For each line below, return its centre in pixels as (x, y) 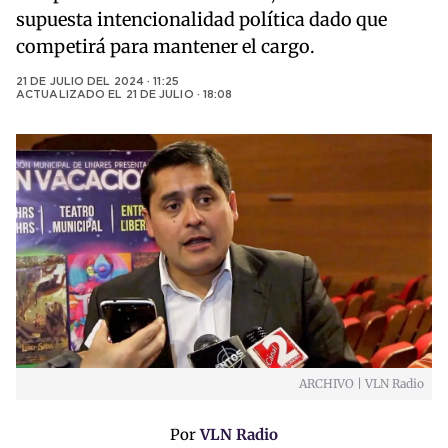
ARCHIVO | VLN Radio (361, 384)
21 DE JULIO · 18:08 (179, 95)
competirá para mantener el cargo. (165, 47)
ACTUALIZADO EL (71, 95)
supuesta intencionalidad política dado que (201, 20)
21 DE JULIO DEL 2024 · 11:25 (97, 82)
